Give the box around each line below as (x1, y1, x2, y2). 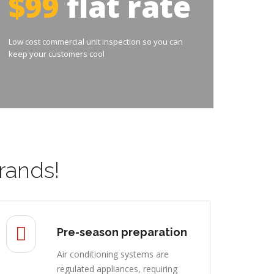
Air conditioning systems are (56, 248, 169, 260)
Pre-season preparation (56, 225, 187, 239)
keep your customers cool (8, 48, 105, 59)
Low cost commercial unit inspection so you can (8, 35, 183, 47)
